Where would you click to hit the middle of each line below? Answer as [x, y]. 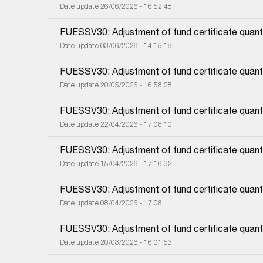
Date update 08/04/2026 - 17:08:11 [116, 203]
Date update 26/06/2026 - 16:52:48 [116, 6]
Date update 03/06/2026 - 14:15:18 [116, 45]
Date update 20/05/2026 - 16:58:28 [116, 85]
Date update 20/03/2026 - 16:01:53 [116, 242]
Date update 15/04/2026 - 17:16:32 [116, 163]
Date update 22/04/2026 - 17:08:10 [116, 124]
